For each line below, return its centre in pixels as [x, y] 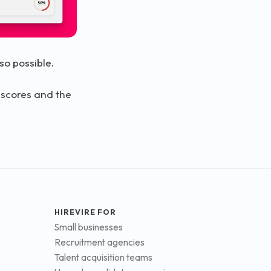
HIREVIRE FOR [85, 211]
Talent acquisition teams [103, 258]
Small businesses [88, 227]
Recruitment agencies [99, 243]
